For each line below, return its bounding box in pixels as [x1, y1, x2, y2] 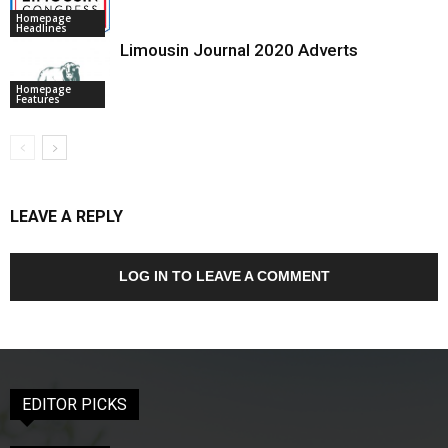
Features [16, 91, 60, 106]
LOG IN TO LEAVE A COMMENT [118, 268, 330, 284]
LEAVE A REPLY [10, 207, 123, 226]
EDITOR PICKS [22, 395, 127, 414]
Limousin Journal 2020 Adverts [120, 40, 358, 60]
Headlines [16, 20, 67, 35]
